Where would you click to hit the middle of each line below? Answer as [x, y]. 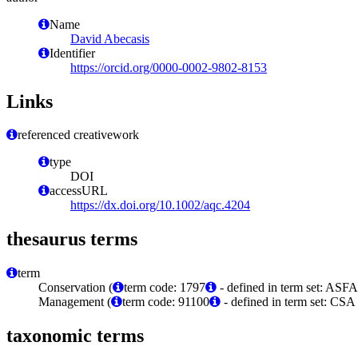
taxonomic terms [75, 336]
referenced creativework [78, 135]
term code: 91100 [166, 302]
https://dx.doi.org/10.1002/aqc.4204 [160, 205]
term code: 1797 [165, 288]
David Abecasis [110, 38]
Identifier [72, 53]
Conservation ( [76, 288]
